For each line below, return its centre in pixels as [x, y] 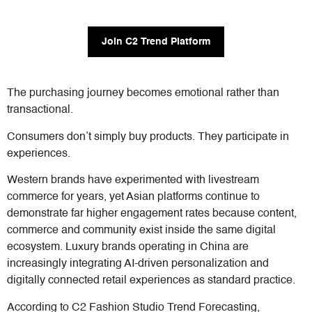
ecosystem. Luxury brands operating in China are [128, 248]
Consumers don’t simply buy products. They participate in [148, 137]
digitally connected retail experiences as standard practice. [153, 281]
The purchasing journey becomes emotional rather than [143, 94]
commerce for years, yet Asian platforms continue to [133, 197]
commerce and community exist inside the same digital [141, 231]
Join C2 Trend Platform [156, 42]
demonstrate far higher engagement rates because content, [152, 214]
